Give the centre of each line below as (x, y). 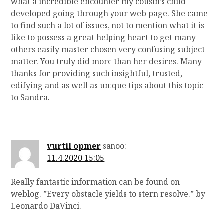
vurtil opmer (74, 146)
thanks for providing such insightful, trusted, (97, 73)
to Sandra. (31, 97)
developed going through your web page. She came (110, 14)
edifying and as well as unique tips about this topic (107, 85)
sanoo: (115, 146)
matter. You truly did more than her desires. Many (107, 61)
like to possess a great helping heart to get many (104, 38)
